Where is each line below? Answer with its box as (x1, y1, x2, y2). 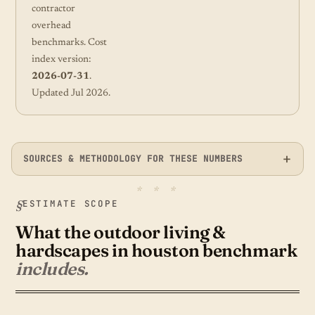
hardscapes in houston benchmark (15, 239, 297, 261)
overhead (32, 20, 71, 31)
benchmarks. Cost (32, 37, 107, 48)
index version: (32, 54, 91, 65)
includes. (15, 257, 89, 279)
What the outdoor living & (15, 221, 226, 243)
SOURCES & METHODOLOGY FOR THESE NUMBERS (23, 152, 243, 165)
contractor (32, 4, 75, 14)
